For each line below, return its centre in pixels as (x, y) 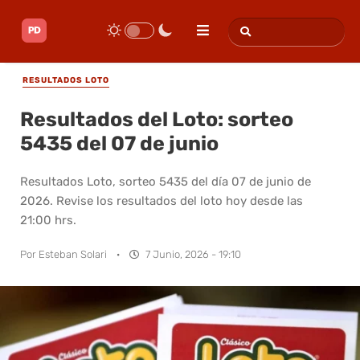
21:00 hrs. (48, 220)
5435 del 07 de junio (119, 143)
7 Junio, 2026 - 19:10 (193, 254)
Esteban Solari (73, 254)
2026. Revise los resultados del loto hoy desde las (162, 200)
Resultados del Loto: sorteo (157, 119)
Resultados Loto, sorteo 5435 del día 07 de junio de (166, 181)
